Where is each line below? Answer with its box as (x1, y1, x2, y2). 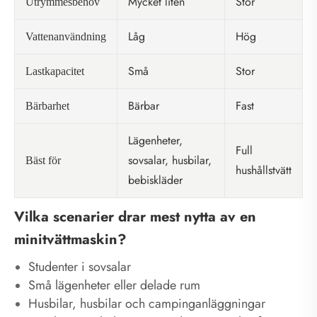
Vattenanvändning (25, 30, 106, 42)
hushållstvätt (236, 161, 292, 178)
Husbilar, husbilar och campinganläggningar (28, 294, 265, 313)
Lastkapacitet (25, 64, 84, 77)
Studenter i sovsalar (28, 257, 131, 276)
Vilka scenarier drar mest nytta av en (14, 206, 256, 227)
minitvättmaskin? (14, 229, 127, 250)
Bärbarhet (25, 99, 69, 112)
